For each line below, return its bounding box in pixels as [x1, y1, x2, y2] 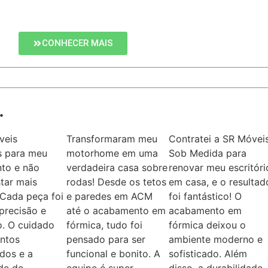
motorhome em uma [66, 147, 158, 159]
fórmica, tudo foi [66, 218, 142, 231]
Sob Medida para [169, 147, 247, 159]
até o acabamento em [66, 204, 166, 217]
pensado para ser [66, 233, 145, 245]
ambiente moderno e [169, 233, 263, 245]
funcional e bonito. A [66, 247, 160, 260]
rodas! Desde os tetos [66, 175, 166, 188]
